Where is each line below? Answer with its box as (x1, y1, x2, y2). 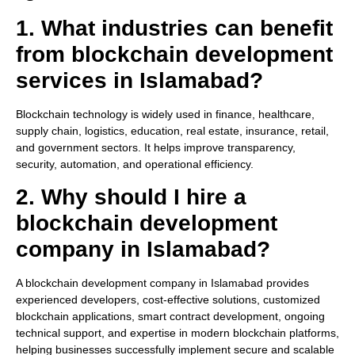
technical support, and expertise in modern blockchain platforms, (16, 326, 339, 340)
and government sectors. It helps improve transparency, (16, 140, 296, 154)
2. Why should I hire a (16, 185, 246, 210)
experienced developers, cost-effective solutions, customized (16, 293, 320, 307)
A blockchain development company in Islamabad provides (16, 277, 309, 290)
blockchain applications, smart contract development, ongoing (16, 310, 325, 323)
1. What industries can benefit (16, 15, 333, 40)
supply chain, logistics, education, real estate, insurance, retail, (16, 124, 329, 137)
